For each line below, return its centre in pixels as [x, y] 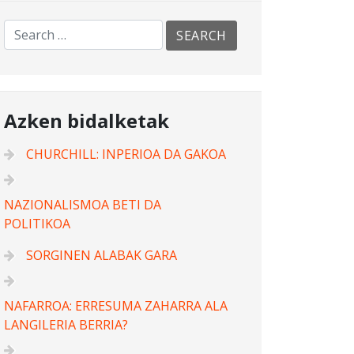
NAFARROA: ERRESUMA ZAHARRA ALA [116, 305]
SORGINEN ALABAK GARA [102, 255]
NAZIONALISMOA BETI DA [83, 204]
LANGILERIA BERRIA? [66, 324]
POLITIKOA [37, 223]
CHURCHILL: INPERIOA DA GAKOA [126, 154]
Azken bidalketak [87, 120]
